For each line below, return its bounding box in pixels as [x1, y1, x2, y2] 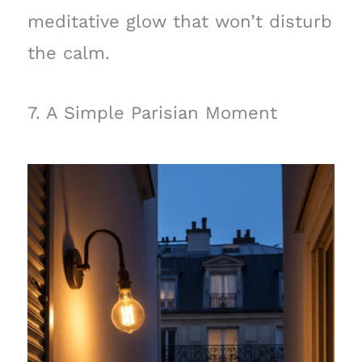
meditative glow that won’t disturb [27, 11, 332, 32]
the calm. [27, 42, 110, 63]
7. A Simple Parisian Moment [27, 103, 277, 123]
